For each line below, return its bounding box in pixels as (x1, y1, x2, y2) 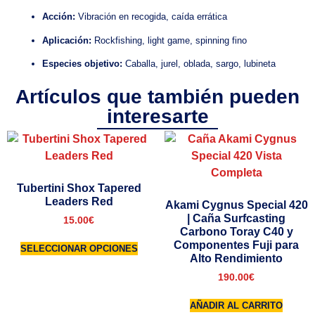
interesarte (106, 105, 209, 128)
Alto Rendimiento (190, 252, 283, 265)
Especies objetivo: (42, 58, 122, 69)
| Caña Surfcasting (187, 212, 285, 225)
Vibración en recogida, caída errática (75, 11, 227, 22)
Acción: (42, 11, 75, 22)
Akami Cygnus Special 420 (165, 199, 308, 212)
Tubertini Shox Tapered (16, 182, 141, 195)
